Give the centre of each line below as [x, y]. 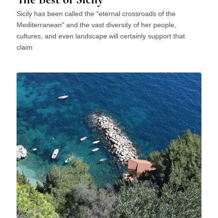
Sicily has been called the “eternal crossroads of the [96, 14]
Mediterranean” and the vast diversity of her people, [96, 25]
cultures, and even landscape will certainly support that [100, 36]
